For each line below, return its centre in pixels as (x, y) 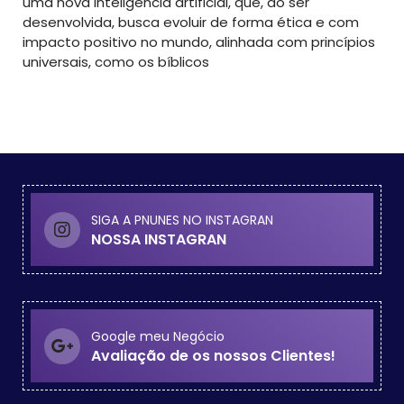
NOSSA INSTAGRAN (159, 240)
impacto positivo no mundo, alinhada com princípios (199, 42)
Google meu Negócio (158, 337)
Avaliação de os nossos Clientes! (213, 356)
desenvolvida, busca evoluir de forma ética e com (191, 23)
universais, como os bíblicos (116, 62)
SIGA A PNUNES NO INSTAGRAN (182, 220)
